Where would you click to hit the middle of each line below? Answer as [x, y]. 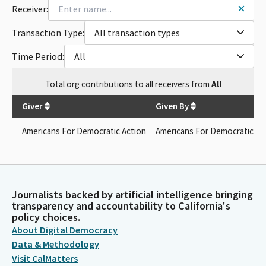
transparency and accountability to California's [121, 206]
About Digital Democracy [65, 230]
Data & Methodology [56, 244]
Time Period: [38, 56]
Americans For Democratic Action [84, 131]
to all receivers [163, 84]
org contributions [99, 84]
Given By [172, 106]
